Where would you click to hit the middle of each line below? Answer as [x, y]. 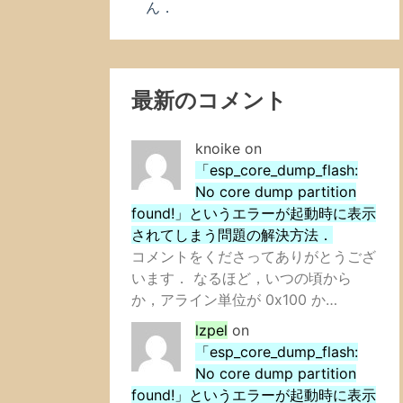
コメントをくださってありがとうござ [254, 256]
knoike [218, 148]
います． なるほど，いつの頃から [242, 278]
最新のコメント [209, 100]
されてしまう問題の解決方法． [232, 235]
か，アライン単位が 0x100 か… [234, 300]
